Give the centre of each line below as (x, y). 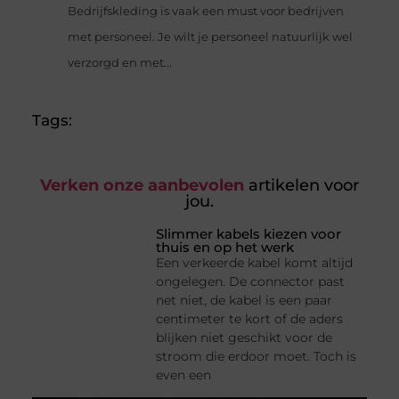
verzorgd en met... (119, 63)
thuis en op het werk (225, 248)
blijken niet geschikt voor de (244, 338)
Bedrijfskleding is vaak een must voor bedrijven (205, 12)
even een (184, 375)
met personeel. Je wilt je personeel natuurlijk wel (210, 37)
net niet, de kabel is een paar (244, 301)
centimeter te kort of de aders (250, 319)
